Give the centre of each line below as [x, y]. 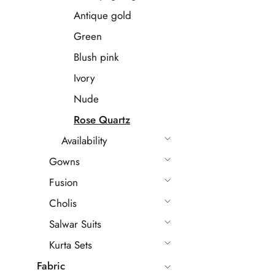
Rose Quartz [102, 120]
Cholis [63, 203]
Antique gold [103, 15]
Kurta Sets [71, 245]
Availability [84, 141]
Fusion [64, 182]
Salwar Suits [75, 224]
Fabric [51, 266]
